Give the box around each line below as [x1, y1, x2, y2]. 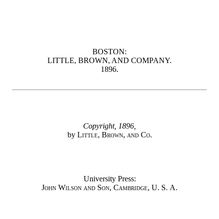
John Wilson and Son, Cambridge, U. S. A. [42, 183, 177, 192]
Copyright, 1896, [83, 122, 136, 131]
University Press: [83, 175, 136, 183]
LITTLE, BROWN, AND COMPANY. [47, 56, 172, 65]
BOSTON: [92, 47, 127, 56]
